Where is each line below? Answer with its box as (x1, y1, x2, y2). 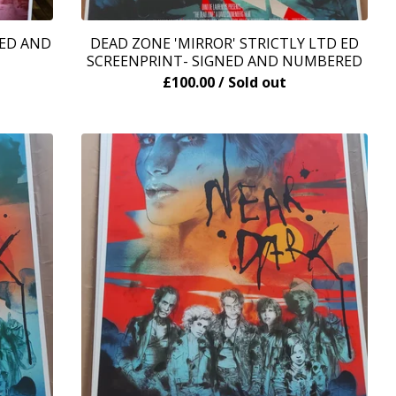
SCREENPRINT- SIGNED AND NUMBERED (87, 51, 362, 71)
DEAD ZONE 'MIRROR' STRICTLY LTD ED (90, 34, 359, 53)
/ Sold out (218, 72, 286, 92)
